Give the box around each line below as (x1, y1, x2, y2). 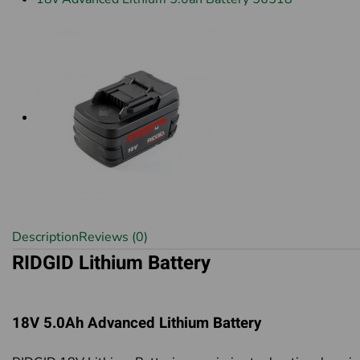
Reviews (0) (79, 228, 148, 246)
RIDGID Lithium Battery (12, 249, 211, 277)
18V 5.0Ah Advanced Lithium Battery (12, 312, 261, 334)
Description (12, 228, 79, 246)
